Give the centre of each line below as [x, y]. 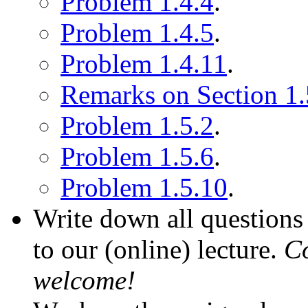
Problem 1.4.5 [137, 32]
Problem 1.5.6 [137, 156]
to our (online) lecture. [158, 249]
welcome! [84, 280]
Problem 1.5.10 [144, 187]
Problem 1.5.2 [137, 125]
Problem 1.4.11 [144, 63]
